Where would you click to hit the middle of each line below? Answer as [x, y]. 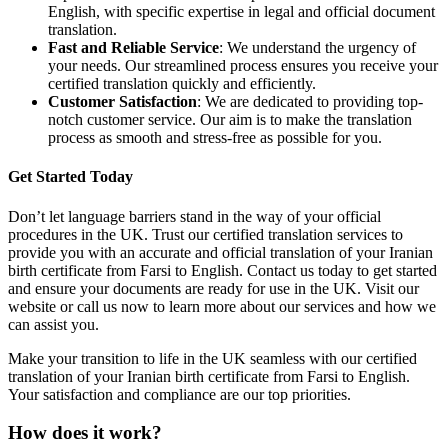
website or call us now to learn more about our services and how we [222, 306]
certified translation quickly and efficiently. [182, 83]
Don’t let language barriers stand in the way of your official [194, 216]
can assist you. [53, 324]
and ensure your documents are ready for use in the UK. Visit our [213, 288]
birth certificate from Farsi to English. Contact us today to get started [222, 270]
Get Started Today [70, 177]
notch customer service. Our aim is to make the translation [230, 119]
